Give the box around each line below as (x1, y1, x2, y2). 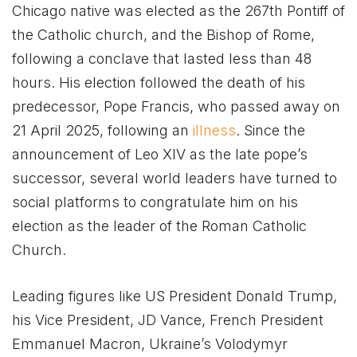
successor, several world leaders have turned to (12, 170, 337, 187)
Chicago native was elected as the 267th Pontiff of (12, 2, 345, 20)
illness (193, 122, 236, 139)
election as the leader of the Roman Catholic (12, 218, 307, 235)
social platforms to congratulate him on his (12, 194, 298, 211)
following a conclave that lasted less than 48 (12, 50, 312, 68)
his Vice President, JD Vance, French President (12, 311, 324, 328)
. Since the (236, 122, 305, 139)
